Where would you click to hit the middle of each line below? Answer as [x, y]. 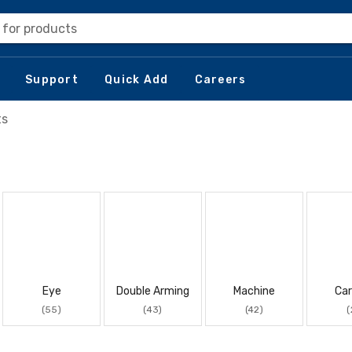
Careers [220, 79]
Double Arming [153, 291]
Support [52, 79]
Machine [254, 291]
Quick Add [137, 79]
